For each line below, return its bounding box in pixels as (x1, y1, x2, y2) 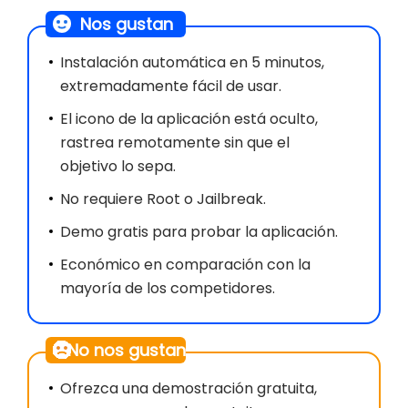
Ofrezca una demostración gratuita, (60, 377, 317, 399)
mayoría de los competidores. (60, 277, 275, 299)
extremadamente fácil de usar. (60, 75, 281, 97)
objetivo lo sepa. (60, 155, 176, 177)
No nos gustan (67, 338, 186, 362)
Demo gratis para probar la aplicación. (60, 220, 338, 242)
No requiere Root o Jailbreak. (60, 188, 266, 209)
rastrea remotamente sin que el (60, 131, 290, 153)
